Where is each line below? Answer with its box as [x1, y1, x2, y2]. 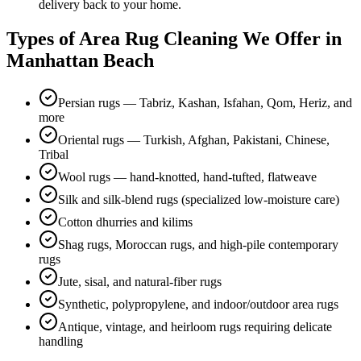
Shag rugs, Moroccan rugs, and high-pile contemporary [58, 237, 338, 251]
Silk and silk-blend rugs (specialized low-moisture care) [58, 192, 339, 206]
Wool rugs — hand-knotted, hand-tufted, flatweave [58, 169, 317, 184]
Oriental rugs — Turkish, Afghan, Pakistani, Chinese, [58, 132, 330, 147]
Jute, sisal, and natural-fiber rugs [58, 274, 222, 288]
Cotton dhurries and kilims [58, 214, 193, 229]
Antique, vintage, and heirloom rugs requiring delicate [58, 319, 332, 334]
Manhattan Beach [6, 49, 154, 71]
